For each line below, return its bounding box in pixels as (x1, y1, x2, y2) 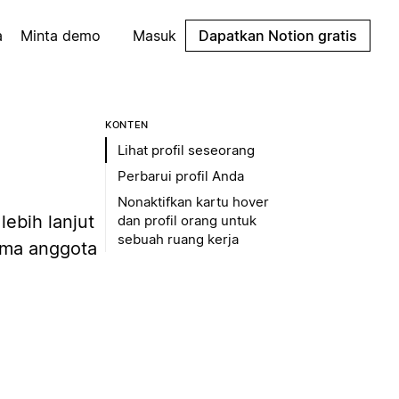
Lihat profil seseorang (118, 142, 255, 159)
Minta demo (20, 27, 101, 45)
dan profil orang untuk (118, 212, 256, 229)
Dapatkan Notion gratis (199, 27, 357, 45)
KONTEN (105, 118, 149, 131)
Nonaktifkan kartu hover (118, 193, 269, 210)
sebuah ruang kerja (118, 231, 239, 248)
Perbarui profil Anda (118, 167, 244, 184)
